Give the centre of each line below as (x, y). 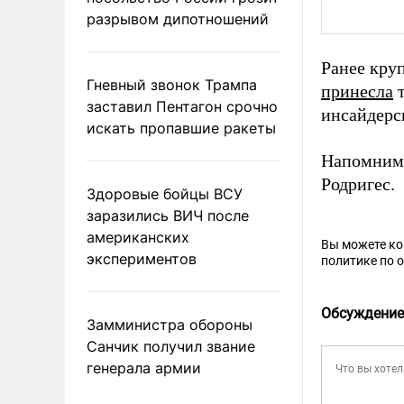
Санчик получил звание (171, 346)
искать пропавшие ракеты (181, 128)
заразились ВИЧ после (168, 215)
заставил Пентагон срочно (182, 106)
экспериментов (142, 258)
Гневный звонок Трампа (172, 84)
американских (138, 237)
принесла (357, 92)
